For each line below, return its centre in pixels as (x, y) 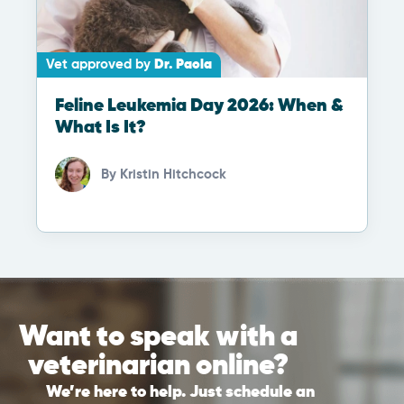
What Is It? (101, 128)
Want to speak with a (158, 338)
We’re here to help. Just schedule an (180, 393)
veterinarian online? (158, 367)
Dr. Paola (183, 65)
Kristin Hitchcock (173, 174)
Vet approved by (100, 65)
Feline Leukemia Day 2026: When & (199, 106)
